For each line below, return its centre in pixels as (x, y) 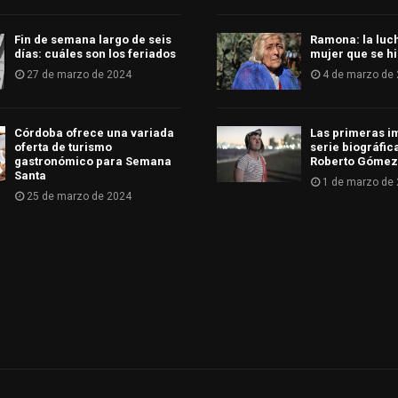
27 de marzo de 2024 (79, 75)
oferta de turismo (63, 147)
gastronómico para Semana (92, 161)
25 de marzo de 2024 (79, 196)
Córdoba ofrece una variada (94, 132)
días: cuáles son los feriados (95, 54)
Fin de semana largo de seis (92, 40)
